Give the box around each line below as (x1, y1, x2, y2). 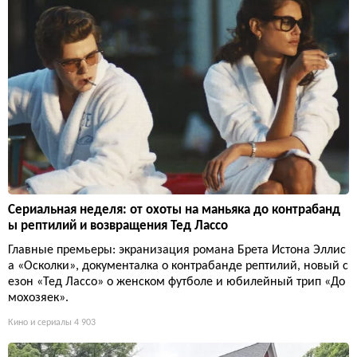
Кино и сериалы (8, 317, 72, 328)
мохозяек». (8, 291, 69, 304)
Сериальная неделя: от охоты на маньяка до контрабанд (8, 202, 340, 217)
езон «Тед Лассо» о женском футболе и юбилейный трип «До (8, 275, 345, 288)
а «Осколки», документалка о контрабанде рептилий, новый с (8, 259, 348, 273)
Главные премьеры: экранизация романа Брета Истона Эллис (8, 243, 346, 257)
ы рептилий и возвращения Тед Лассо (8, 218, 228, 233)
